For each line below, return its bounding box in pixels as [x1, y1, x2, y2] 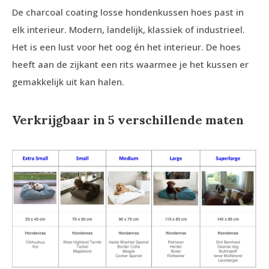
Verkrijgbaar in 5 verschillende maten [12, 112, 244, 127]
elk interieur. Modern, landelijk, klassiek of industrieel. [12, 23, 245, 35]
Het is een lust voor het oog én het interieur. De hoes [12, 41, 241, 53]
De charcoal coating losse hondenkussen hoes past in [12, 6, 244, 18]
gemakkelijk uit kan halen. [12, 76, 124, 88]
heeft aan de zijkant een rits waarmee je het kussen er [12, 58, 249, 70]
